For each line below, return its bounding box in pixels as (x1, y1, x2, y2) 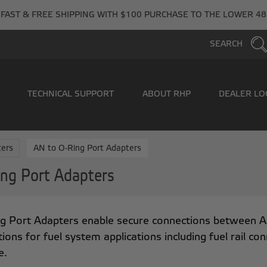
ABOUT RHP (142, 89, 191, 99)
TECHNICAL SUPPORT (27, 89, 114, 99)
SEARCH (210, 39, 245, 49)
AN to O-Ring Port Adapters (33, 144, 141, 153)
